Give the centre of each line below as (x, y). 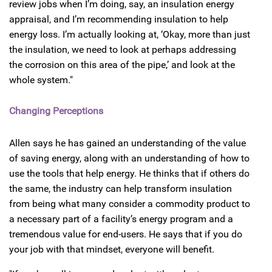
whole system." (41, 80)
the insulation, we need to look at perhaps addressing (123, 49)
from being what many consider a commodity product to (130, 204)
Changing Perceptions (56, 111)
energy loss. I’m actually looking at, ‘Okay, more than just (130, 34)
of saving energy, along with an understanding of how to (129, 158)
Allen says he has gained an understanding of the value (127, 143)
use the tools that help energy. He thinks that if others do (129, 174)
